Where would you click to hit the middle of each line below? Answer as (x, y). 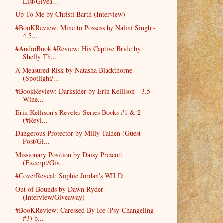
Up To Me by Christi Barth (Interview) (70, 14)
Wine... (33, 99)
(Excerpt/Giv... (44, 162)
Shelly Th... (40, 57)
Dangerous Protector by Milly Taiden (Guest (78, 133)
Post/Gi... (36, 141)
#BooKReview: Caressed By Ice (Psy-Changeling (84, 210)
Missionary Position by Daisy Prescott (69, 154)
